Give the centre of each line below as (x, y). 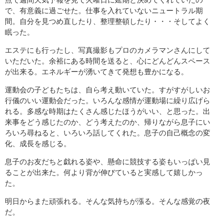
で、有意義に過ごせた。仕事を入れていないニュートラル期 (104, 10)
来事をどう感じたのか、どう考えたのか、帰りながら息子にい (108, 122)
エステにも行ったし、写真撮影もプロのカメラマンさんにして (108, 50)
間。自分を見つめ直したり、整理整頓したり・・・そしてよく (108, 21)
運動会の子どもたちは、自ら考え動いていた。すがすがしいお (108, 89)
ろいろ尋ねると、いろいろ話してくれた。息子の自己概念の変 (108, 132)
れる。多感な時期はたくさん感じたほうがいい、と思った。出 (108, 111)
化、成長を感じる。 (38, 143)
